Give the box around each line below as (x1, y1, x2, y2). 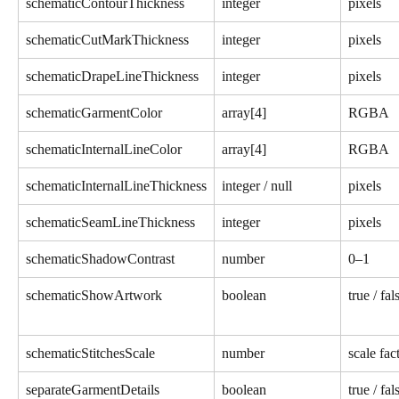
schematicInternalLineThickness (26, 177, 207, 193)
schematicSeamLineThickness (26, 214, 195, 230)
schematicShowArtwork (26, 287, 162, 303)
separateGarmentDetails (26, 381, 159, 397)
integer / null (222, 177, 292, 193)
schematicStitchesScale (26, 345, 155, 361)
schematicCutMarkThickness (26, 31, 189, 47)
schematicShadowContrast (26, 250, 175, 266)
